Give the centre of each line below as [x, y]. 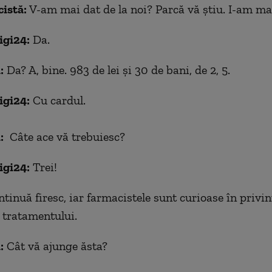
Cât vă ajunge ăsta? [55, 246]
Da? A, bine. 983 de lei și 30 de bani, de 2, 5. [117, 70]
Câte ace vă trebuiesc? [64, 136]
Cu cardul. [57, 100]
